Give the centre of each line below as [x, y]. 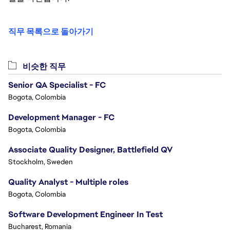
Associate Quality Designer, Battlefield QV [90, 150]
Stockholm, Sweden [41, 162]
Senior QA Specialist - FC [57, 85]
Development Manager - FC [61, 117]
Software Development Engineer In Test [85, 214]
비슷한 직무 [43, 66]
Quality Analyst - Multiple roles [68, 182]
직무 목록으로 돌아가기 [51, 32]
